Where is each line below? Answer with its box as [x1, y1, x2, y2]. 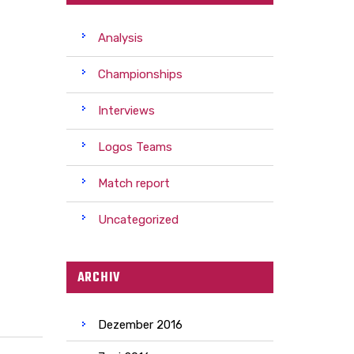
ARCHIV [77, 267, 120, 288]
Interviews [97, 103, 155, 118]
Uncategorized [97, 212, 179, 227]
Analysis [97, 30, 143, 45]
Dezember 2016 [97, 317, 183, 332]
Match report [97, 175, 170, 190]
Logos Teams [97, 139, 172, 154]
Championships [97, 66, 183, 81]
